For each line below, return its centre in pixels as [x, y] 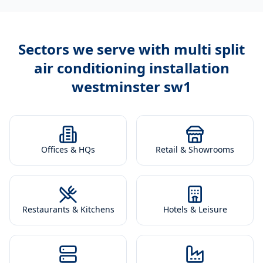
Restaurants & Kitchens [68, 209]
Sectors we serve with [96, 49]
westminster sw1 [131, 87]
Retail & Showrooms [195, 149]
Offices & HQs [68, 149]
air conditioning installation [131, 68]
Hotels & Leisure [195, 209]
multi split [209, 49]
